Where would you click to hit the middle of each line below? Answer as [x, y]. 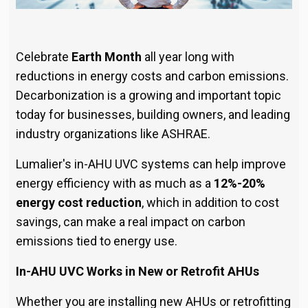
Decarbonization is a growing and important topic [148, 96]
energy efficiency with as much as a [114, 184]
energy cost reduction [78, 203]
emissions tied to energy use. [96, 241]
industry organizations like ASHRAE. [113, 134]
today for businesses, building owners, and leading [153, 115]
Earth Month [106, 57]
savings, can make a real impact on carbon [130, 222]
